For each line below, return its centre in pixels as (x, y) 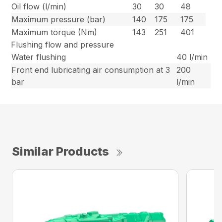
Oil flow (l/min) (39, 7)
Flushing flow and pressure (63, 45)
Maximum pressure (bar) (59, 20)
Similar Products (60, 152)
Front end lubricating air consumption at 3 (91, 70)
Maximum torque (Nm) (55, 32)
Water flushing (39, 57)
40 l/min (192, 57)
